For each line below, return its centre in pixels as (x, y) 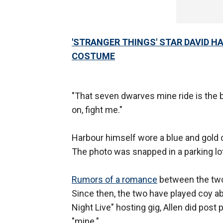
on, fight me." (97, 110)
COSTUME (93, 56)
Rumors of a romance (114, 180)
